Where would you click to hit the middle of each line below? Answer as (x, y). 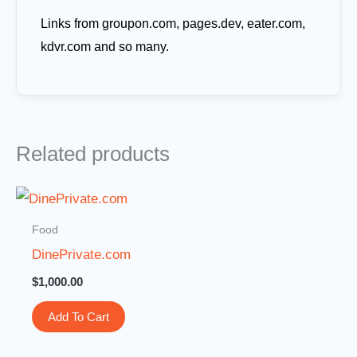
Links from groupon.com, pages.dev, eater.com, (173, 23)
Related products (93, 153)
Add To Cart (79, 316)
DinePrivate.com (82, 255)
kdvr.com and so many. (105, 46)
